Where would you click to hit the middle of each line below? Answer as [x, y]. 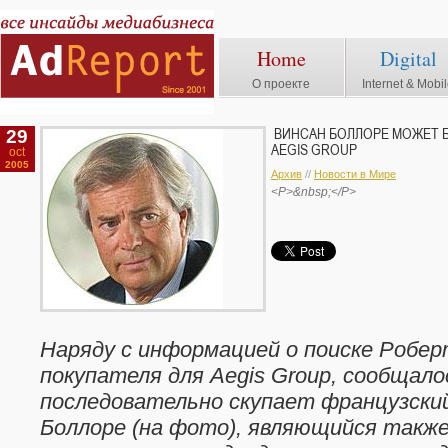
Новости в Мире [355, 174]
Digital [408, 58]
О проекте [281, 84]
